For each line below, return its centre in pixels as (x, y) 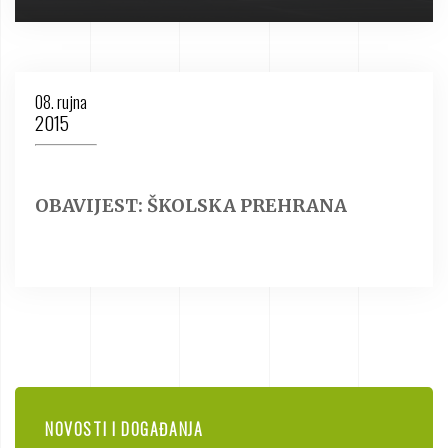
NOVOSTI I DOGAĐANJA (124, 429)
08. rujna (61, 101)
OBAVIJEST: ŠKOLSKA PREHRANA (191, 205)
